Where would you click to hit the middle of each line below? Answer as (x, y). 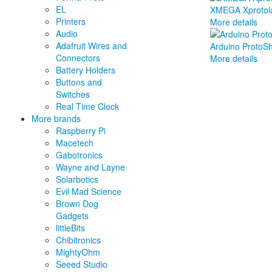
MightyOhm (78, 252)
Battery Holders (86, 70)
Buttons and (79, 82)
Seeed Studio (82, 264)
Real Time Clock (87, 107)
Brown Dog (77, 204)
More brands (56, 119)
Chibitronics (78, 240)
